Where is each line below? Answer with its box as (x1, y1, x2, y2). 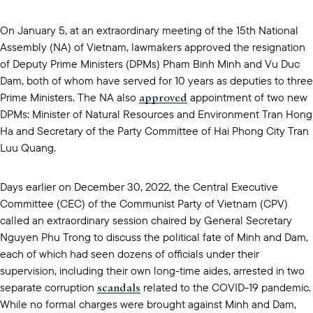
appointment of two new (187, 89, 307, 104)
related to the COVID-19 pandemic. (140, 279, 311, 294)
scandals (97, 279, 140, 295)
